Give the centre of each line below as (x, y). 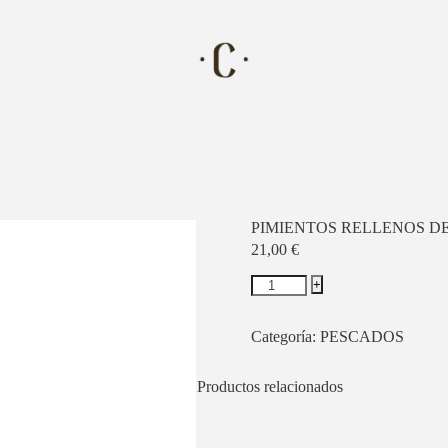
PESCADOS (361, 337)
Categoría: (285, 337)
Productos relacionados (270, 387)
